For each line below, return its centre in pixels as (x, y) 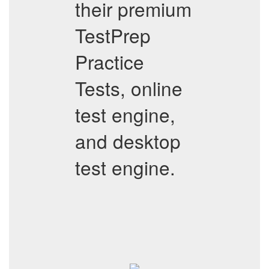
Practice (110, 62)
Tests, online (129, 88)
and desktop (128, 141)
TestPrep (113, 35)
